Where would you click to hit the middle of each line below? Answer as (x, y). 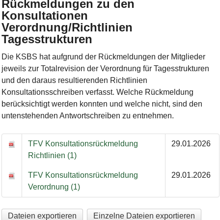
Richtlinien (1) (52, 156)
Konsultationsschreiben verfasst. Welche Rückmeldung (97, 92)
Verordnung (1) (54, 187)
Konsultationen (44, 16)
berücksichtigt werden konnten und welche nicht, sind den (102, 104)
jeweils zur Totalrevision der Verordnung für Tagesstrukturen (105, 69)
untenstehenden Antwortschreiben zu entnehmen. (87, 116)
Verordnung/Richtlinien (67, 27)
